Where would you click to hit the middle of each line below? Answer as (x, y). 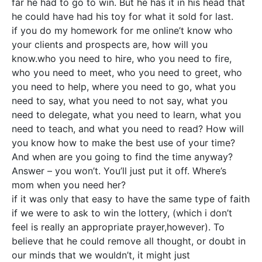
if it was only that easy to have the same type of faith (131, 199)
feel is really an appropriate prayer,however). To (118, 227)
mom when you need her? (69, 185)
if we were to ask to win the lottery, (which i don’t (122, 213)
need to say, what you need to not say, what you (120, 101)
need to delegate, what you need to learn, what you (126, 115)
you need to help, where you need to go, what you (124, 87)
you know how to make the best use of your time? (123, 143)
